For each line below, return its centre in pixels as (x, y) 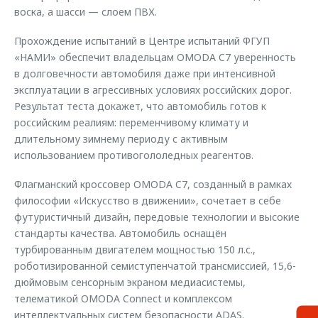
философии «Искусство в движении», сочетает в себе (148, 201)
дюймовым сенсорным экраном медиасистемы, (130, 282)
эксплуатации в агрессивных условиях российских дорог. (153, 90)
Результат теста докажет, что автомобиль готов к (140, 106)
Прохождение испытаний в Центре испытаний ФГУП (142, 41)
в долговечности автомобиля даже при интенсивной (145, 73)
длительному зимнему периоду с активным (121, 139)
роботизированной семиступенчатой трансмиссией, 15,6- (155, 266)
